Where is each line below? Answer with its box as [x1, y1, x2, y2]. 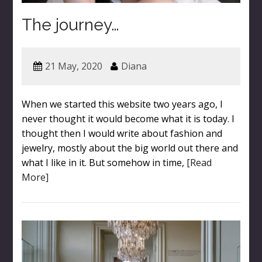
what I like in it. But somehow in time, [21, 156, 187, 169]
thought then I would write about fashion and [21, 126, 222, 140]
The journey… [21, 15, 119, 35]
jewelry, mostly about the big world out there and [21, 141, 238, 154]
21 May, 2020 [44, 59, 102, 73]
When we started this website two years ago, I [21, 97, 223, 111]
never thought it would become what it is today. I [21, 112, 235, 125]
